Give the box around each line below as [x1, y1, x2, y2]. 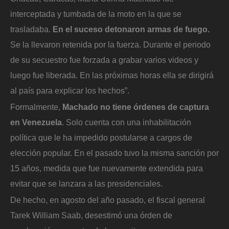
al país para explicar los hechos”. [10, 86, 129, 96]
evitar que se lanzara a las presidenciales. [10, 178, 163, 188]
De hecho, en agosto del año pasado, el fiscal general [10, 195, 205, 204]
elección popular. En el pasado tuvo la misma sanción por [10, 148, 219, 157]
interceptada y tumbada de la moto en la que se [10, 9, 181, 19]
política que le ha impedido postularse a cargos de [10, 132, 192, 142]
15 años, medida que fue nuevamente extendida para [10, 163, 203, 173]
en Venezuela [10, 117, 62, 127]
